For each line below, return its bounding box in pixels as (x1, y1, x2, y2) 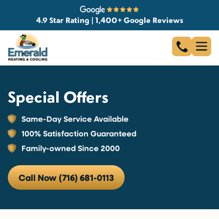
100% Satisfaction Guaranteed (22, 128, 136, 139)
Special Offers (8, 86, 109, 107)
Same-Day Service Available (22, 113, 129, 124)
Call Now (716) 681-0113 (19, 172, 114, 183)
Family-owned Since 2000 (22, 143, 120, 153)
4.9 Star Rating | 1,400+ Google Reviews (36, 14, 183, 25)
